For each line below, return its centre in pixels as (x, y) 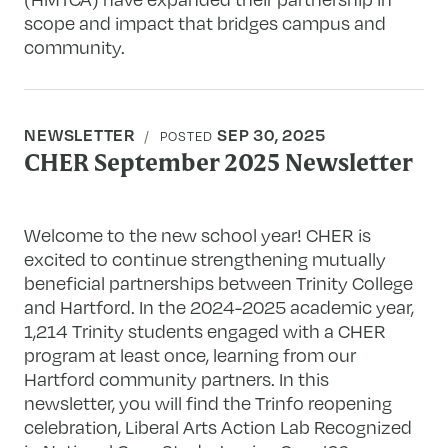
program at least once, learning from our (190, 354)
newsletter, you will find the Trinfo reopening (208, 402)
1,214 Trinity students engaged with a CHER (205, 330)
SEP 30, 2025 (271, 134)
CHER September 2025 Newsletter (219, 165)
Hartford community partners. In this (177, 378)
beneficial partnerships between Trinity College (219, 282)
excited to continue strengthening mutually (205, 258)
